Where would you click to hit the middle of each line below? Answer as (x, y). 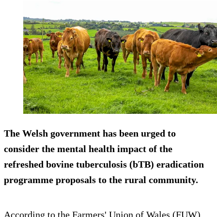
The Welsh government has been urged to (90, 133)
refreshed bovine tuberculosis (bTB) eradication (104, 164)
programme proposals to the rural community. (101, 180)
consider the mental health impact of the (88, 149)
